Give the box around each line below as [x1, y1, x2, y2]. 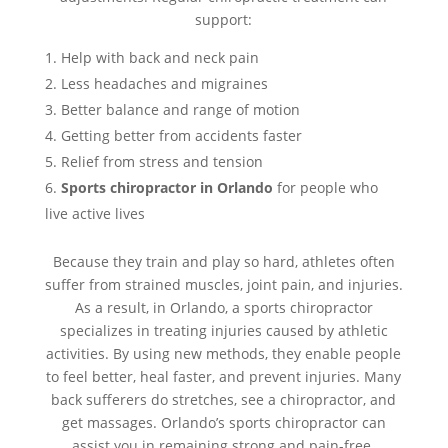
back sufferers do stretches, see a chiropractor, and [51, 390, 397, 410]
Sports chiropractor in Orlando [60, 178, 273, 198]
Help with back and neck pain [60, 48, 259, 68]
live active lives [44, 204, 145, 224]
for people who [272, 178, 378, 198]
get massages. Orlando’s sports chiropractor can [61, 413, 386, 433]
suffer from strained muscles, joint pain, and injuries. [44, 275, 403, 295]
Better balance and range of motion [60, 100, 300, 120]
